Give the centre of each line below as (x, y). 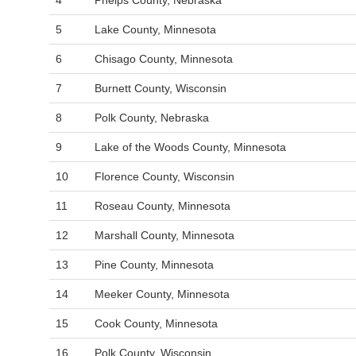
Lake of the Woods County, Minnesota (190, 147)
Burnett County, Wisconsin (161, 88)
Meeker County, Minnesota (162, 294)
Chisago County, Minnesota (164, 59)
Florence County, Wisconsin (164, 176)
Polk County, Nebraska (152, 118)
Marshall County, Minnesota (164, 235)
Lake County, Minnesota (155, 29)
